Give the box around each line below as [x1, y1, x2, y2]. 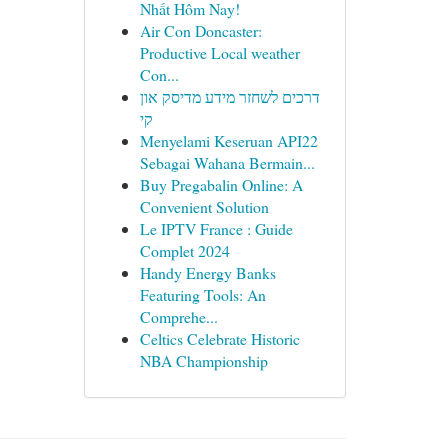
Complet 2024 [139, 240, 230, 261]
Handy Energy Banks [139, 262, 276, 283]
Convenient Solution [139, 196, 269, 217]
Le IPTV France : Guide [139, 218, 293, 239]
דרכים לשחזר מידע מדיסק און [139, 86, 320, 107]
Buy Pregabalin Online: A [139, 174, 303, 195]
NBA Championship [139, 350, 268, 371]
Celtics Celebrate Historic [139, 328, 300, 349]
